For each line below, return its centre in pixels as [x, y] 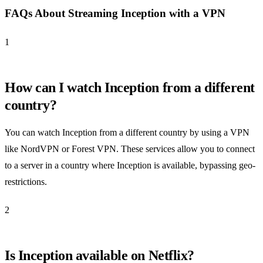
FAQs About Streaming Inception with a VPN [115, 14]
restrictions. [26, 181]
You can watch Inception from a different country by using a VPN [127, 132]
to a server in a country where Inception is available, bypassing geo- [130, 165]
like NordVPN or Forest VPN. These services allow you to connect [130, 149]
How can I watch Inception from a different [130, 87]
